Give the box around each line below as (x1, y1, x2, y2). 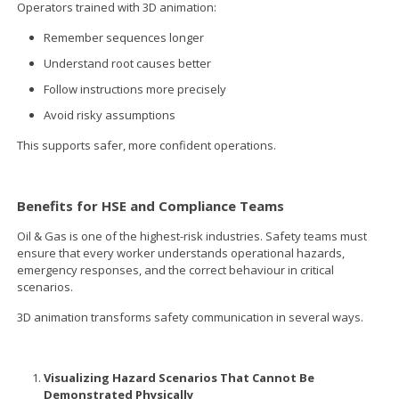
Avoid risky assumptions (44, 106, 176, 123)
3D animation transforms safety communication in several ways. (17, 308, 364, 325)
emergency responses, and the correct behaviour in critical (17, 261, 335, 278)
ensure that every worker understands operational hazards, (17, 244, 346, 261)
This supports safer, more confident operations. (17, 136, 277, 153)
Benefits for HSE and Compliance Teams (17, 196, 285, 215)
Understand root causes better (44, 54, 212, 71)
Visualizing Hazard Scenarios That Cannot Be (44, 369, 315, 386)
